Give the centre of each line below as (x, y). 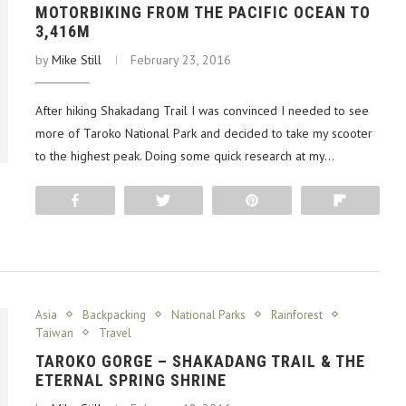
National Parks (208, 314)
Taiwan (54, 333)
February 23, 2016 (181, 59)
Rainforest (297, 314)
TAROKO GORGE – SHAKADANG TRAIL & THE (200, 361)
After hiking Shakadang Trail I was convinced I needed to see (202, 110)
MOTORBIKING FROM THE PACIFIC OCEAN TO (203, 12)
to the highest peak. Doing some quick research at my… (185, 155)
